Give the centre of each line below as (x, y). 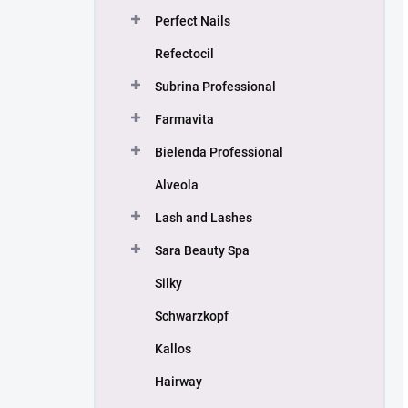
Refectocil (184, 54)
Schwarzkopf (192, 316)
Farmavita (184, 119)
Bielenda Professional (219, 152)
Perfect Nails (193, 21)
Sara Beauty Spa (202, 250)
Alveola (177, 185)
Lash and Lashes (204, 218)
